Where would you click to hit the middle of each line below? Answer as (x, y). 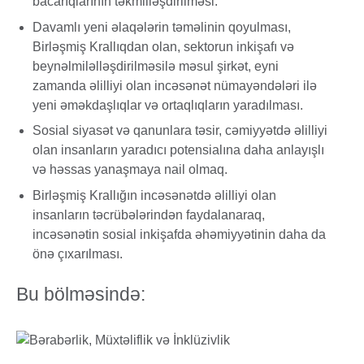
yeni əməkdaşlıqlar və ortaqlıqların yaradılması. (168, 105)
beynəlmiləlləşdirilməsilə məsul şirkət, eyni (156, 66)
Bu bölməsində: (81, 295)
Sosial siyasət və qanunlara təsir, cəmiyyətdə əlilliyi (180, 131)
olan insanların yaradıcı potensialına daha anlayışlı (178, 150)
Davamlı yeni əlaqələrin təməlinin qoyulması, (162, 27)
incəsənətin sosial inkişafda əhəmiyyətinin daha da (179, 235)
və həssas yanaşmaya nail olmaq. (132, 170)
